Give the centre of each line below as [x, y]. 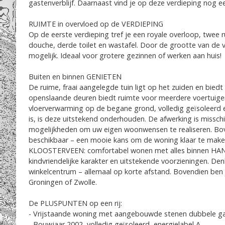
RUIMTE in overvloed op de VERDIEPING [96, 24]
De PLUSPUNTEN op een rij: [75, 203]
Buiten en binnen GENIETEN [75, 77]
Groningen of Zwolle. [63, 182]
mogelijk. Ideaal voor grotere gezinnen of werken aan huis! [125, 55]
